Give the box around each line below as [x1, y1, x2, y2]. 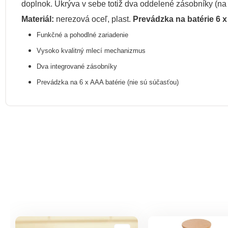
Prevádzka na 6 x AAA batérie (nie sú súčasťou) [37, 78, 179, 86]
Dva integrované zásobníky [37, 63, 117, 70]
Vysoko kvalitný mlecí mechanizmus [37, 47, 146, 54]
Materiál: [21, 15, 56, 23]
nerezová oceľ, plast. [56, 15, 131, 23]
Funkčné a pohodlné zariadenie [37, 31, 128, 39]
